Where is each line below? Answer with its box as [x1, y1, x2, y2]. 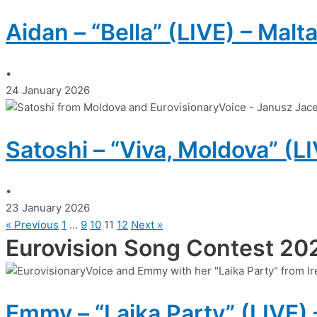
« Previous [6, 218, 59, 232]
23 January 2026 [6, 201, 90, 215]
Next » [131, 218, 163, 232]
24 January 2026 [6, 83, 90, 98]
